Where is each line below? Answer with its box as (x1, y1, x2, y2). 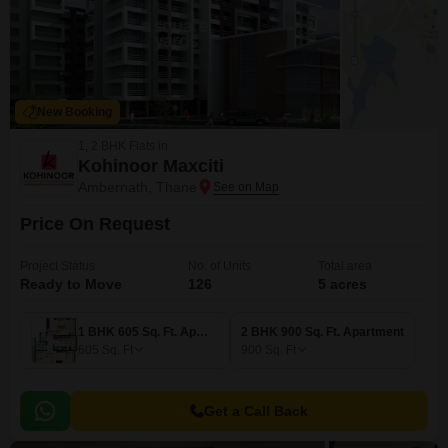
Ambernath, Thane (78, 179, 197, 195)
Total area (317, 259, 372, 273)
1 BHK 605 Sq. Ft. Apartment (196, 324, 208, 339)
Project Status (20, 259, 95, 273)
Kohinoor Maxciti (78, 156, 224, 176)
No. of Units (188, 259, 252, 273)
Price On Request (20, 214, 170, 234)
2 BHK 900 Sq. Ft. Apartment (241, 324, 404, 339)
